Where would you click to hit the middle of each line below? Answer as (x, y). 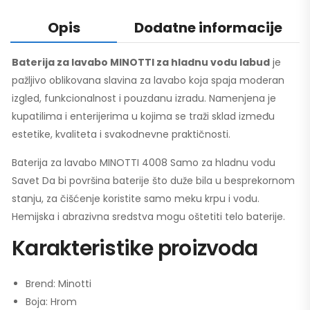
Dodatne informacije (208, 27)
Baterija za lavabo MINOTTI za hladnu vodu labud (141, 62)
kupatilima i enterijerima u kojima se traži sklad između (143, 116)
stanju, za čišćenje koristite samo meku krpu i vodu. (136, 198)
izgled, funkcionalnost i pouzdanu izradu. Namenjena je (144, 98)
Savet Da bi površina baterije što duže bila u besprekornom (153, 180)
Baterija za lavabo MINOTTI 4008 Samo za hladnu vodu (144, 162)
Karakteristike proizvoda (135, 248)
